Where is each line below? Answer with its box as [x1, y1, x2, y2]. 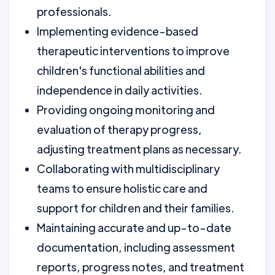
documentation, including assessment [37, 240, 235, 254]
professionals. [37, 4, 111, 18]
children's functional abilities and [37, 63, 205, 77]
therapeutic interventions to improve [37, 44, 230, 58]
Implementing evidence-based [37, 24, 198, 38]
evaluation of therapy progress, [37, 122, 202, 136]
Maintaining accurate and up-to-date [37, 220, 231, 234]
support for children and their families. [37, 201, 234, 215]
